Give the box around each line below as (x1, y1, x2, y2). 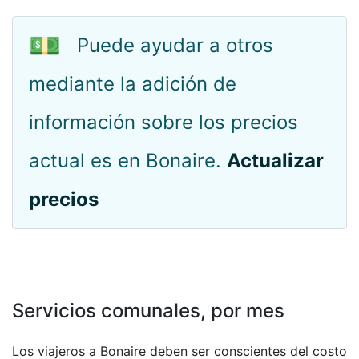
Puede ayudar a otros (77, 34, 273, 57)
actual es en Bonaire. (29, 149, 227, 172)
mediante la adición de (29, 72, 236, 95)
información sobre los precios (29, 111, 298, 134)
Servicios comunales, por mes (12, 299, 284, 322)
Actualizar (227, 149, 324, 172)
